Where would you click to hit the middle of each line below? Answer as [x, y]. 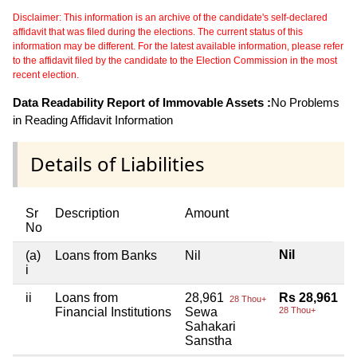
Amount [207, 213]
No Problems [305, 103]
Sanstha [208, 340]
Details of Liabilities [118, 164]
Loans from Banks [106, 255]
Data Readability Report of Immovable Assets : [142, 103]
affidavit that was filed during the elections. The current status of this [158, 32]
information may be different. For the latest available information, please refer [178, 47]
